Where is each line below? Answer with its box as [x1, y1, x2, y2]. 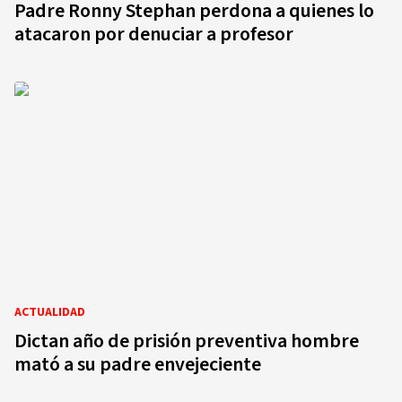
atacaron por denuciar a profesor [14, 20, 293, 48]
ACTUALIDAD [14, 303, 85, 321]
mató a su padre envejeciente [14, 350, 261, 379]
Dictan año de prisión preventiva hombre [14, 327, 359, 355]
